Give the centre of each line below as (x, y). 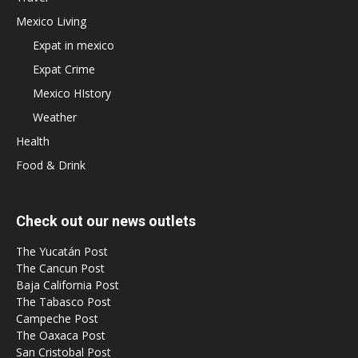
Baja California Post (68, 285)
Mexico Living (51, 21)
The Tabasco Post (64, 302)
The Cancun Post (60, 268)
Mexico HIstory (72, 93)
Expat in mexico (74, 45)
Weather (55, 117)
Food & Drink (51, 165)
